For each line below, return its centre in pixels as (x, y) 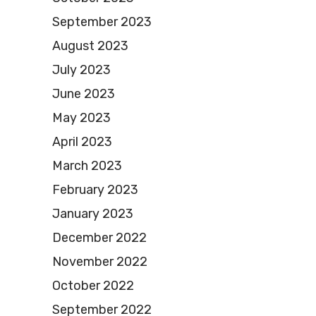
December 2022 (99, 237)
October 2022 (93, 285)
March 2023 (87, 165)
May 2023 (81, 117)
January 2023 (93, 213)
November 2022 (100, 261)
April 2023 (82, 141)
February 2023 (95, 189)
